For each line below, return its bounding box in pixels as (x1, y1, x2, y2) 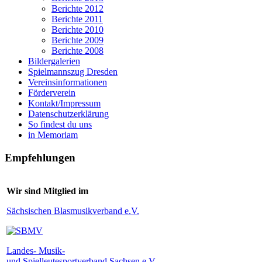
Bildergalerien (28, 56, 80, 66)
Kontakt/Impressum (28, 98, 101, 108)
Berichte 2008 (51, 46, 104, 56)
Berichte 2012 (51, 4, 104, 13)
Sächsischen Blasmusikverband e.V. (6, 206, 139, 216)
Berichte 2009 (51, 35, 104, 45)
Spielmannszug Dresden (28, 67, 118, 77)
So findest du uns (28, 119, 92, 129)
